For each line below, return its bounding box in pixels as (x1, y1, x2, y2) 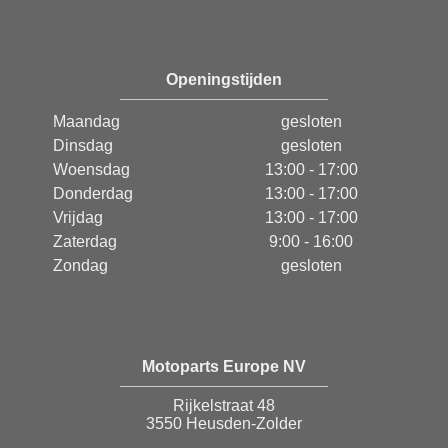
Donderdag (53, 185, 133, 202)
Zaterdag (53, 233, 117, 250)
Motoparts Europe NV (142, 358, 306, 375)
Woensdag (53, 161, 130, 178)
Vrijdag (53, 209, 103, 226)
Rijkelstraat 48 (173, 397, 275, 414)
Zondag (53, 257, 108, 274)
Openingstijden (166, 71, 282, 88)
